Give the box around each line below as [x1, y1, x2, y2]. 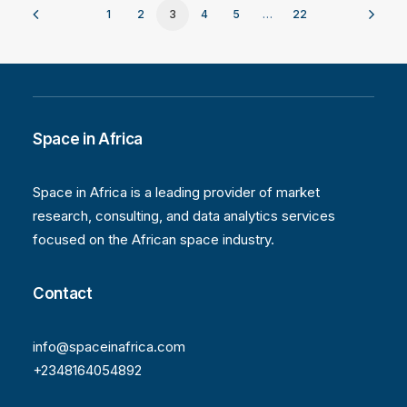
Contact [33, 284, 93, 303]
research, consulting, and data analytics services [33, 207, 335, 224]
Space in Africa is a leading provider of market [33, 184, 320, 201]
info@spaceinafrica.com [33, 338, 185, 355]
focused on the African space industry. [33, 231, 274, 248]
